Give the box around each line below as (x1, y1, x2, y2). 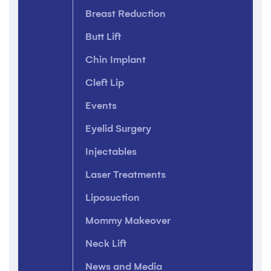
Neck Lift (85, 238, 126, 249)
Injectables (85, 146, 137, 157)
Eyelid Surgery (85, 123, 151, 134)
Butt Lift (85, 31, 121, 42)
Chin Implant (85, 54, 146, 65)
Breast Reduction (85, 8, 166, 19)
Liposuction (85, 192, 140, 203)
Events (85, 100, 117, 111)
